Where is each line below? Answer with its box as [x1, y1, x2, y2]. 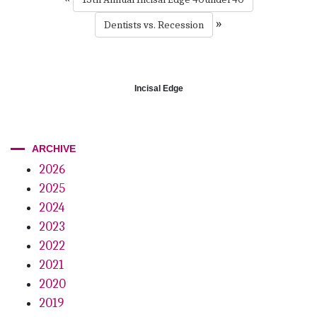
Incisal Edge [134, 83, 183, 93]
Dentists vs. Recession [104, 18, 204, 31]
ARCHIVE [32, 142, 76, 154]
